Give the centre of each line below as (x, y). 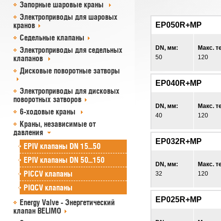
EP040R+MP (179, 83)
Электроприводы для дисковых (70, 91)
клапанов (29, 58)
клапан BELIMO (37, 211)
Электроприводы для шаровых (69, 17)
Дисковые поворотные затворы (70, 71)
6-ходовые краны (49, 111)
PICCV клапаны (48, 174)
